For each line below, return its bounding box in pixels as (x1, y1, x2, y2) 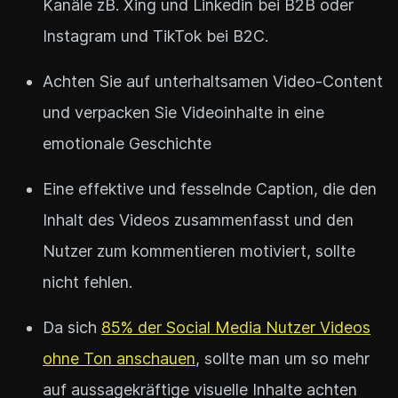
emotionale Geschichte (43, 134, 211, 154)
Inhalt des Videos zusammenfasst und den (43, 211, 354, 230)
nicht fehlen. (43, 273, 132, 292)
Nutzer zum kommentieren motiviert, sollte (43, 242, 355, 261)
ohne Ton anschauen (43, 349, 195, 369)
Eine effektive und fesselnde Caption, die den (43, 179, 377, 199)
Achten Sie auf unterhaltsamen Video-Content (43, 72, 383, 92)
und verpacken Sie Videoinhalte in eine (43, 103, 324, 123)
